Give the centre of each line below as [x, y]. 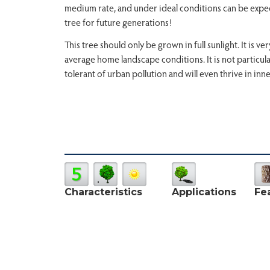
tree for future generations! [118, 22]
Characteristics [103, 192]
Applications [204, 192]
